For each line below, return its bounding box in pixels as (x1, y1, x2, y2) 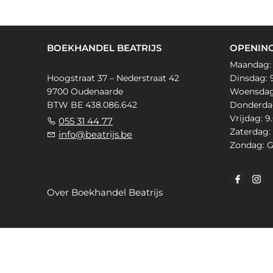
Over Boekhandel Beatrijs (47, 186, 163, 199)
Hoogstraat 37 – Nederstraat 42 (47, 73, 180, 84)
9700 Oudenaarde (47, 86, 124, 97)
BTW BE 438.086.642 (47, 99, 138, 111)
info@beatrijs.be (58, 129, 133, 141)
